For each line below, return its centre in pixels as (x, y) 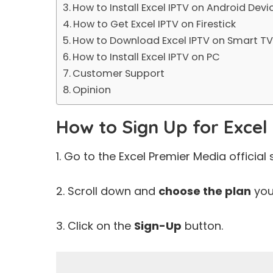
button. (202, 226)
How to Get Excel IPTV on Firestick (155, 24)
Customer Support (119, 73)
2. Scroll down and (107, 191)
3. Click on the (95, 226)
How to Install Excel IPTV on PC (147, 57)
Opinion (92, 90)
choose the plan (205, 191)
